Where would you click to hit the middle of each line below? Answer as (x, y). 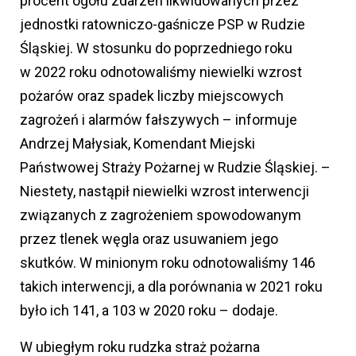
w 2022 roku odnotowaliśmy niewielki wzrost (161, 72)
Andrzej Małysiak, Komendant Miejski (137, 144)
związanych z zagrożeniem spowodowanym (161, 215)
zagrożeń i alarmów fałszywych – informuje (159, 120)
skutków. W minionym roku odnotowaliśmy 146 (168, 263)
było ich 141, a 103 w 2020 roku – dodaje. (149, 311)
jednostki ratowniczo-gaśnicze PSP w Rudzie (163, 25)
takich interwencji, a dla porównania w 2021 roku (171, 287)
